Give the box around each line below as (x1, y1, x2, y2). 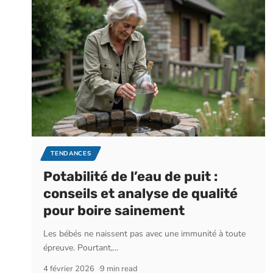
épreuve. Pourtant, (43, 242, 113, 254)
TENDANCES (51, 149, 91, 158)
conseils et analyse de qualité (43, 185, 238, 202)
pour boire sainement (43, 202, 185, 219)
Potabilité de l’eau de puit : (43, 168, 218, 185)
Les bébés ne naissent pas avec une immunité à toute (43, 228, 246, 240)
